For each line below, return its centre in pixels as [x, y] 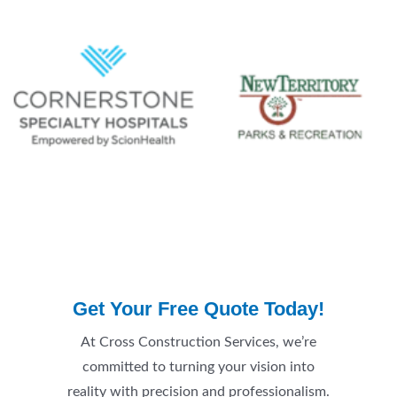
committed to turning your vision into [198, 368]
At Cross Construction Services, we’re [198, 343]
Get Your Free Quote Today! [198, 309]
